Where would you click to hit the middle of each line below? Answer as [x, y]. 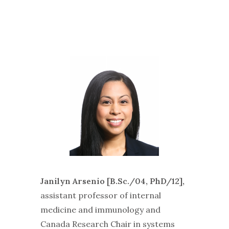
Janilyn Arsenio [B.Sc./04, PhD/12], [112, 181]
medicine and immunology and [100, 210]
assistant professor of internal [100, 196]
